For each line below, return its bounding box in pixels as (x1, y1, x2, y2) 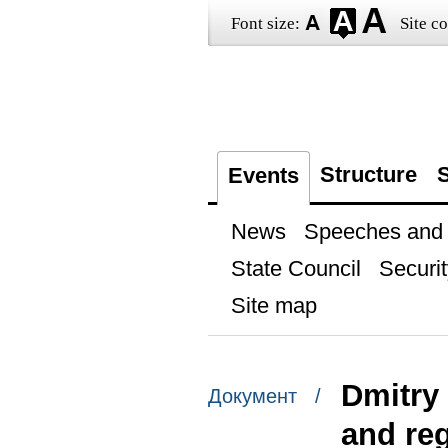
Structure (319, 162, 417, 187)
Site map (230, 293, 317, 318)
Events (227, 163, 299, 188)
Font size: (230, 14, 300, 33)
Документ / (207, 385, 321, 408)
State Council (230, 256, 361, 281)
